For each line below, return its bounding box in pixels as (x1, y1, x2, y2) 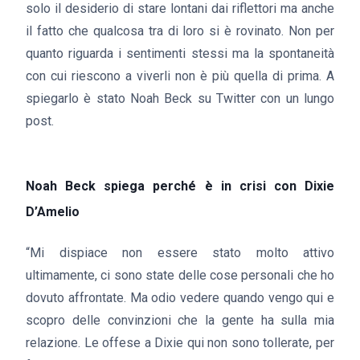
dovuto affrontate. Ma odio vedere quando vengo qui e (26, 290, 334, 305)
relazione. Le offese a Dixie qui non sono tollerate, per (26, 335, 334, 350)
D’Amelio (26, 204, 80, 219)
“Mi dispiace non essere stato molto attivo (26, 245, 334, 260)
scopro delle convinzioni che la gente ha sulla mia (26, 313, 334, 328)
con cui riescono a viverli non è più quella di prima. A (26, 68, 334, 84)
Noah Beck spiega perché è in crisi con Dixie (26, 178, 334, 194)
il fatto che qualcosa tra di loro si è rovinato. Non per (26, 23, 334, 39)
